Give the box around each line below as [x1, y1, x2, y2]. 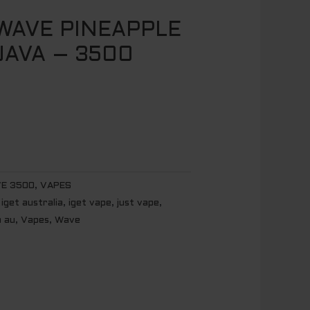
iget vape [69, 198, 111, 208]
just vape [117, 198, 159, 208]
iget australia [1, 198, 63, 208]
